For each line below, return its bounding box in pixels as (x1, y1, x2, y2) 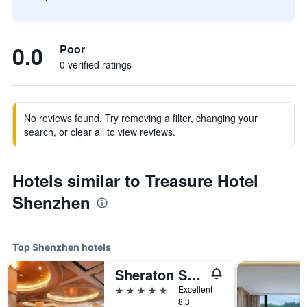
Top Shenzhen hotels (12, 241, 111, 253)
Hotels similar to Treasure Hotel (12, 169, 258, 192)
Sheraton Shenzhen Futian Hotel (187, 265, 201, 284)
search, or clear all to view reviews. (24, 125, 175, 138)
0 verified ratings (60, 58, 132, 71)
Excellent (178, 283, 212, 295)
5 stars (114, 282, 147, 295)
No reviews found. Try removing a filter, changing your (24, 111, 258, 125)
